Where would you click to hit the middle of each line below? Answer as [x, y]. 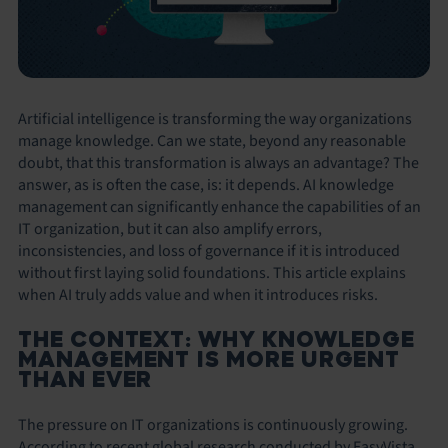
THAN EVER [85, 379]
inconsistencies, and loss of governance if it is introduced [209, 250]
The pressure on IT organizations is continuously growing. [213, 424]
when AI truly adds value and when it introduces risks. [198, 294]
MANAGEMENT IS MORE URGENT [209, 359]
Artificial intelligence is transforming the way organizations [215, 118]
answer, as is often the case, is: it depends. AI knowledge [206, 184]
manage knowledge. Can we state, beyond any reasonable [212, 140]
